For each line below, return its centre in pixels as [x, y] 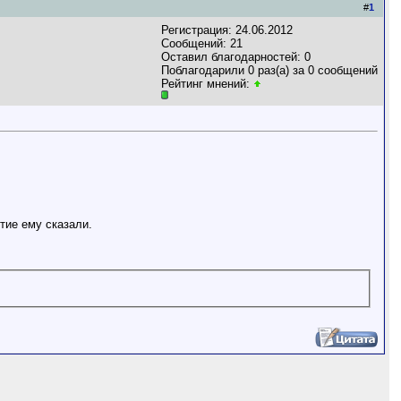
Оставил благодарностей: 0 [236, 57]
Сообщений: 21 [202, 43]
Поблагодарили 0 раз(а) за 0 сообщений [269, 70]
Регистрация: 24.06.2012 [227, 30]
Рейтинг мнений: [207, 84]
